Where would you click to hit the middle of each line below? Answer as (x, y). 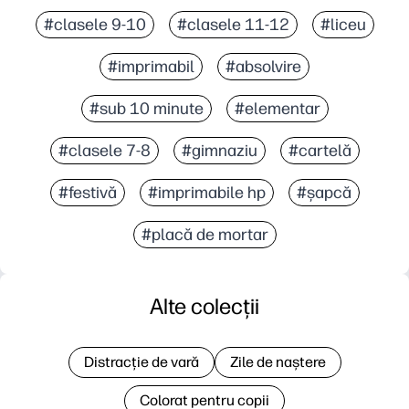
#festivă (87, 192)
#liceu (343, 24)
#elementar (277, 108)
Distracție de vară (141, 362)
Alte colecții (204, 306)
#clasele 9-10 (94, 24)
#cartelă (320, 150)
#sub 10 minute (146, 108)
